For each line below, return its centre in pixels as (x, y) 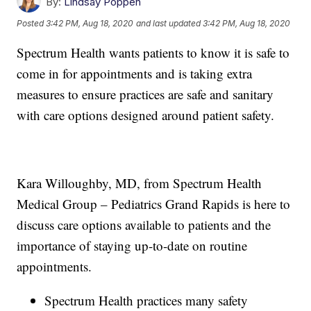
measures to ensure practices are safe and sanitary (145, 94)
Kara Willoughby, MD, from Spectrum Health (140, 183)
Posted (32, 24)
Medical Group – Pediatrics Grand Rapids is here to (154, 204)
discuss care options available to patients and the (144, 225)
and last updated (169, 24)
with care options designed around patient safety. (146, 115)
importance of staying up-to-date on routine (132, 246)
